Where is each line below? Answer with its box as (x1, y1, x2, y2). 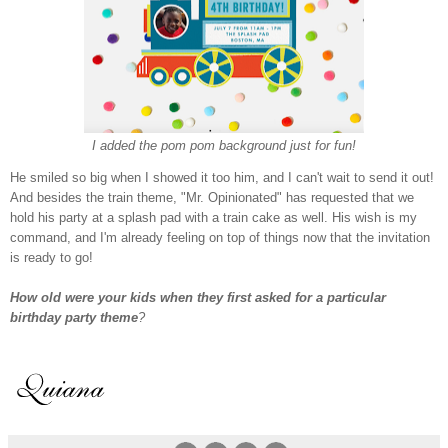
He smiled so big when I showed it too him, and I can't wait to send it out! (10, 170, 434, 186)
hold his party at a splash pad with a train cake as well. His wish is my (10, 210, 417, 226)
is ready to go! (10, 250, 97, 266)
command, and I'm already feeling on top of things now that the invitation (10, 230, 430, 246)
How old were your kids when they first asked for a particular (10, 290, 386, 306)
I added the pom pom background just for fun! (92, 138, 356, 154)
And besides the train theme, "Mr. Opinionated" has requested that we (10, 190, 414, 206)
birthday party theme (10, 310, 138, 326)
